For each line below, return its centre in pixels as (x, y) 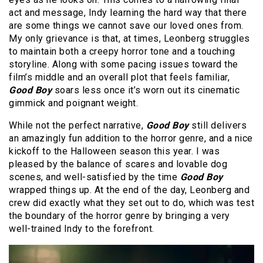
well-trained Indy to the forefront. (82, 228)
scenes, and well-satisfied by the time (95, 177)
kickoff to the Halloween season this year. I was (114, 151)
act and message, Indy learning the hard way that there (128, 12)
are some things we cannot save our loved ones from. (126, 25)
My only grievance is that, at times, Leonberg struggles (129, 38)
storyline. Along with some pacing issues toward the (124, 64)
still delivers (218, 125)
